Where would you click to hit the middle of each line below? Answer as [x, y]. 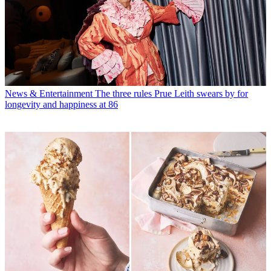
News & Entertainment [49, 94]
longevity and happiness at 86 [61, 105]
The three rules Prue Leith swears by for [171, 94]
